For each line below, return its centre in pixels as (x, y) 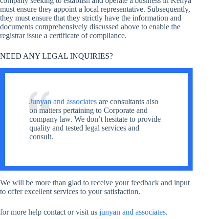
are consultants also (128, 101)
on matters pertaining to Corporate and (88, 110)
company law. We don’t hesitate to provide (95, 119)
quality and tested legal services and (84, 128)
